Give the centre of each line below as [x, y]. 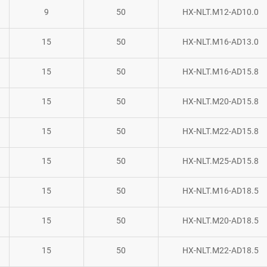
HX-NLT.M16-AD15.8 [220, 71]
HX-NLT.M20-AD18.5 [220, 220]
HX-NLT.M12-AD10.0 [220, 12]
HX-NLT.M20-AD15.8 [220, 101]
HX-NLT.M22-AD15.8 [220, 131]
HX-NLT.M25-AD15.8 [220, 161]
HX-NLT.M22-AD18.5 [220, 250]
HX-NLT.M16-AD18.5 [220, 190]
